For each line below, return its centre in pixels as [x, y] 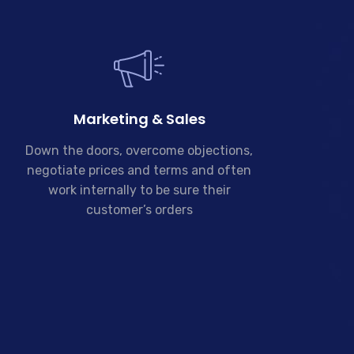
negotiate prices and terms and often [139, 170]
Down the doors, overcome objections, [139, 151]
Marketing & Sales [139, 119]
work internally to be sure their [139, 190]
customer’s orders [139, 210]
